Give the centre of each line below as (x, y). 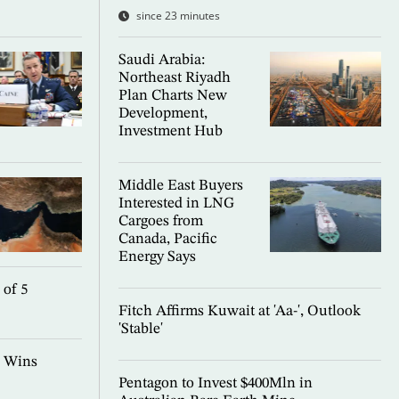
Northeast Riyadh (174, 78)
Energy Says (157, 257)
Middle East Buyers (180, 186)
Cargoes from (160, 222)
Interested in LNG (176, 204)
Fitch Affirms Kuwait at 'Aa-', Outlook (239, 312)
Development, (163, 114)
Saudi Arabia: (161, 61)
